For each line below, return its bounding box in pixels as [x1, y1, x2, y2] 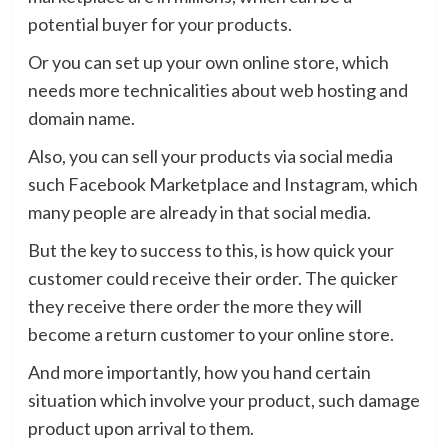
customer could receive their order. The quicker [27, 266, 398, 289]
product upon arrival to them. [27, 416, 254, 439]
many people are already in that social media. [27, 200, 371, 223]
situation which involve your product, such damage [27, 388, 420, 411]
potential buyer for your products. [27, 12, 292, 35]
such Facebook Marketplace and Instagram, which [27, 172, 418, 195]
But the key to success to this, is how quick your [27, 238, 394, 261]
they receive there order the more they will [27, 294, 362, 317]
